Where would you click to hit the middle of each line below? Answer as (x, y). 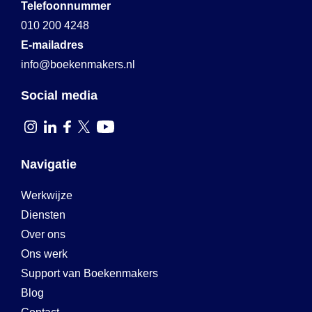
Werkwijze (47, 195)
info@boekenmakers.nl (78, 64)
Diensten (43, 215)
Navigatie (49, 164)
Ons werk (44, 254)
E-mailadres (52, 45)
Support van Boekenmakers (89, 273)
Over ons (43, 234)
